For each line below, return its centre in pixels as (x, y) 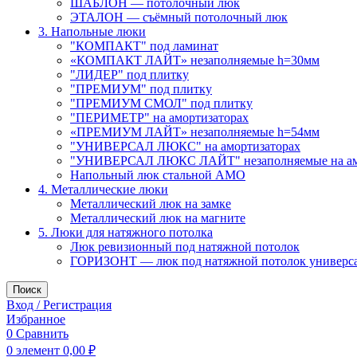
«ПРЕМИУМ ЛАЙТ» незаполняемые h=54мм (195, 132)
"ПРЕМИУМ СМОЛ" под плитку (161, 103)
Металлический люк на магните (158, 218)
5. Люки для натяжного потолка (126, 232)
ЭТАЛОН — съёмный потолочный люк (179, 17)
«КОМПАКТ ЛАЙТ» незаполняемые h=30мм (195, 60)
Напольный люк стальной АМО (158, 175)
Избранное (36, 319)
